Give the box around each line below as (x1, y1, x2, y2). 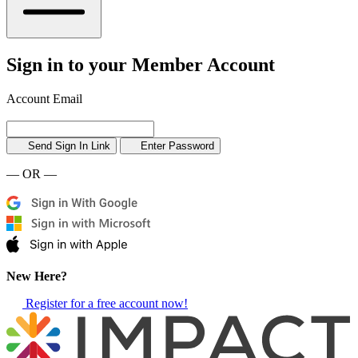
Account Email (6, 91, 82, 105)
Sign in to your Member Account (6, 54, 275, 75)
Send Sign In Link (27, 139, 110, 152)
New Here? (6, 268, 67, 283)
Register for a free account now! (26, 296, 188, 310)
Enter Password (141, 139, 215, 152)
